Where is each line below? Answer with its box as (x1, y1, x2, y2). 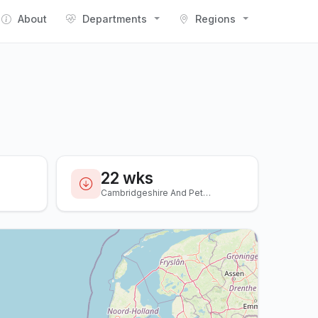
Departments (79, 13, 150, 25)
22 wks (101, 168, 153, 188)
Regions (192, 13, 239, 25)
